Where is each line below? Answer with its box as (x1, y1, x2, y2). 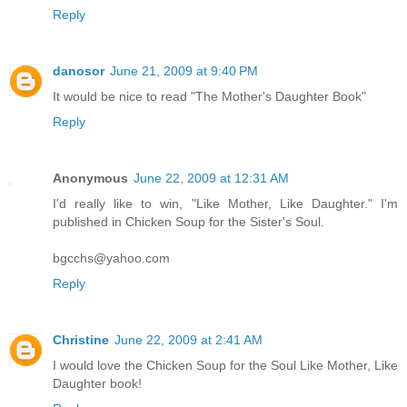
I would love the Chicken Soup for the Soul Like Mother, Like (53, 358, 398, 373)
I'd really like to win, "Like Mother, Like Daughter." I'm (53, 196, 398, 212)
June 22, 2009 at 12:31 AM (134, 171, 289, 186)
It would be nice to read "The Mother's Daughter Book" (53, 89, 366, 104)
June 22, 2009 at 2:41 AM (114, 333, 263, 348)
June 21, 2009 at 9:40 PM (110, 64, 258, 79)
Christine (53, 333, 109, 348)
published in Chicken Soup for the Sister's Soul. (53, 214, 324, 230)
